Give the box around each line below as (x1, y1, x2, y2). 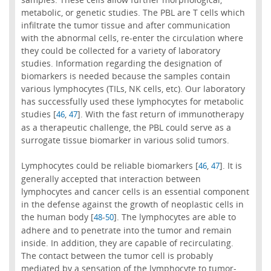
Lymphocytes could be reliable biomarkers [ (21, 160, 198, 171)
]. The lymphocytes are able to (113, 211, 236, 223)
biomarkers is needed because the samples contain (21, 70, 230, 82)
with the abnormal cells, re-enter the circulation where (21, 31, 243, 44)
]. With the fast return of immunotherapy (77, 108, 244, 120)
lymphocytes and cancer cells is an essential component (21, 186, 249, 197)
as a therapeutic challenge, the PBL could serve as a (21, 121, 231, 133)
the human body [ (21, 211, 94, 223)
